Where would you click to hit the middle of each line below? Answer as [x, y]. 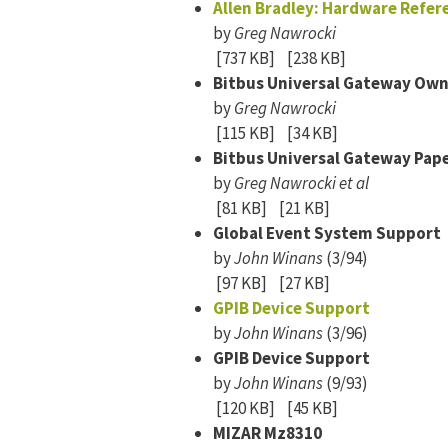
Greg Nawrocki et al [301, 183]
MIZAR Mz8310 [267, 433]
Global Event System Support [327, 233]
